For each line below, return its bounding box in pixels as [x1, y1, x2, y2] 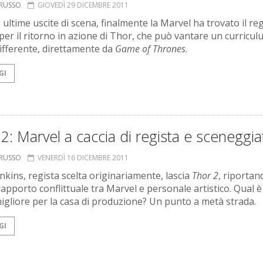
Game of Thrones [115, 42, 186, 56]
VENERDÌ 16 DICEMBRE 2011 [38, 153, 129, 163]
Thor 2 [192, 169, 218, 183]
